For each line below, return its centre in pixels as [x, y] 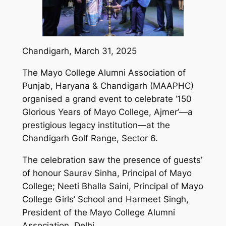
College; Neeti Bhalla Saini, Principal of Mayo [112, 186]
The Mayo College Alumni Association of [104, 73]
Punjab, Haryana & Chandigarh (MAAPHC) [108, 86]
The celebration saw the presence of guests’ [112, 160]
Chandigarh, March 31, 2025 [79, 51]
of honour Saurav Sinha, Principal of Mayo [107, 173]
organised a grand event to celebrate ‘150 [107, 99]
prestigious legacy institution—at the [96, 125]
